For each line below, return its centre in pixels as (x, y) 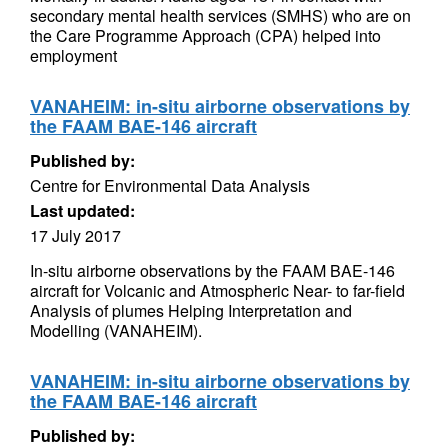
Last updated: (82, 210)
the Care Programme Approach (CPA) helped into (205, 35)
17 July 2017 (75, 235)
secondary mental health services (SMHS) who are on (220, 15)
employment (73, 55)
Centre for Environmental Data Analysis (170, 185)
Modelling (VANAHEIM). (116, 330)
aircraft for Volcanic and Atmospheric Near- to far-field (217, 290)
